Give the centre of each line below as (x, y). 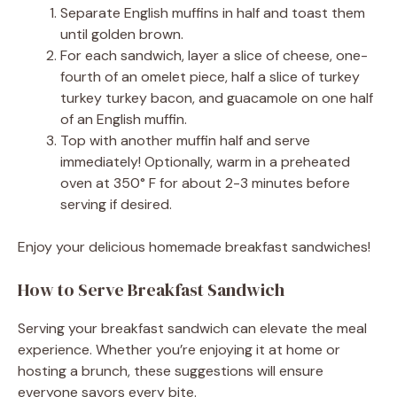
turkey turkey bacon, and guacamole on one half (217, 97)
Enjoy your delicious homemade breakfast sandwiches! (194, 246)
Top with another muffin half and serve (185, 140)
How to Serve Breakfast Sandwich (151, 289)
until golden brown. (122, 34)
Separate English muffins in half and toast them (213, 12)
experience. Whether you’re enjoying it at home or (179, 349)
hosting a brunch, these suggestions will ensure (171, 370)
